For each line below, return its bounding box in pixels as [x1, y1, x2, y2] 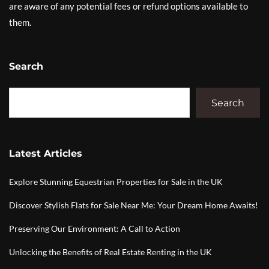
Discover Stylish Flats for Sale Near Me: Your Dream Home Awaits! [9, 200, 258, 210]
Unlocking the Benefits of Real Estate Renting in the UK [9, 247, 212, 257]
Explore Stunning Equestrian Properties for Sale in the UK [9, 177, 223, 187]
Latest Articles [9, 148, 82, 159]
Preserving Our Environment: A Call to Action [9, 223, 180, 234]
